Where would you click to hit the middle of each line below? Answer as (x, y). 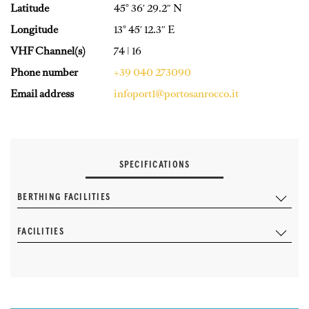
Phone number (44, 72)
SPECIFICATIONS (154, 165)
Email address (42, 94)
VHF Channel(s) (48, 51)
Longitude (34, 30)
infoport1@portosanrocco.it (176, 94)
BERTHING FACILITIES (64, 198)
